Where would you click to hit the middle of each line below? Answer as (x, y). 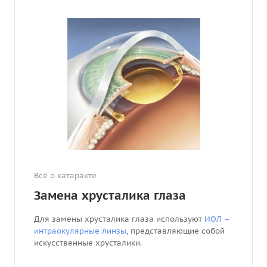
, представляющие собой (176, 231)
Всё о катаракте (65, 176)
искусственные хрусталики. (88, 243)
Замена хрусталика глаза (110, 196)
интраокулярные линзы (80, 231)
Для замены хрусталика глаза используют (119, 219)
